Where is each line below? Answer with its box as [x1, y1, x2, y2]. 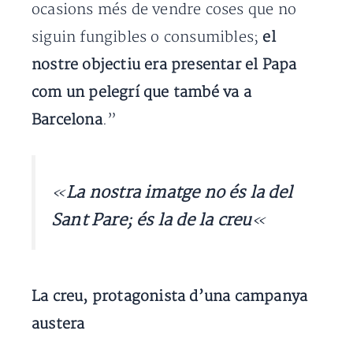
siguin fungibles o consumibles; [32, 28, 263, 47]
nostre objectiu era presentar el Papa [32, 56, 297, 75]
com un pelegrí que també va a [32, 84, 251, 102]
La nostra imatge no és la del [66, 183, 293, 203]
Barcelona [32, 111, 102, 130]
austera [32, 315, 85, 334]
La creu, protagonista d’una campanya [32, 288, 308, 307]
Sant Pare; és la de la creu [51, 210, 252, 231]
